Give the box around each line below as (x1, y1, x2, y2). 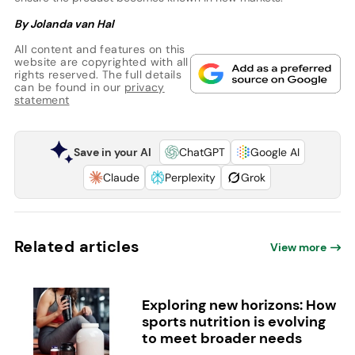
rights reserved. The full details (13, 67, 182, 82)
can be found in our (13, 80, 124, 95)
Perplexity (165, 170, 216, 185)
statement (13, 93, 70, 108)
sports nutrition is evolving (141, 312, 326, 332)
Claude (103, 170, 140, 185)
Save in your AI (73, 145, 151, 160)
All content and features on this (13, 42, 185, 57)
